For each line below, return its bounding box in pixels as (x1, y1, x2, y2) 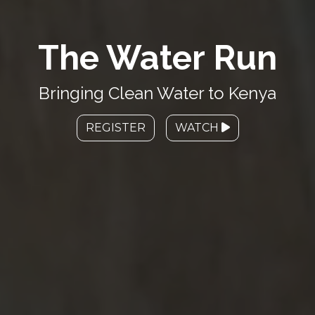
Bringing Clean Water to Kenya (39, 82, 276, 103)
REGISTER (85, 120, 146, 134)
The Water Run (38, 37, 277, 77)
